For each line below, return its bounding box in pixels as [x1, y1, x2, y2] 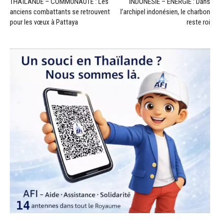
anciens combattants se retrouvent [10, 7, 110, 17]
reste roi [187, 18, 210, 27]
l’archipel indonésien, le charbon [120, 7, 210, 17]
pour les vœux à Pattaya [10, 18, 78, 27]
